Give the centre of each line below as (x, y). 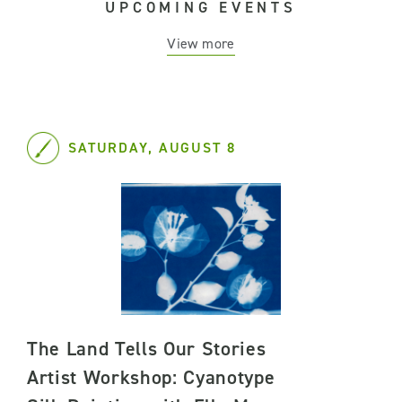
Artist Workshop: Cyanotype (151, 377)
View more (201, 43)
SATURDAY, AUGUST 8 (152, 147)
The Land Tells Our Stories (147, 348)
